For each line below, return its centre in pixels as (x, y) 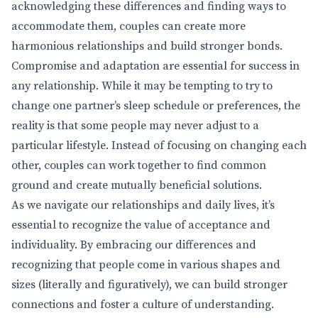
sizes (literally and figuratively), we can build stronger (149, 285)
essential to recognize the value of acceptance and (141, 225)
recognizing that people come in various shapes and (146, 265)
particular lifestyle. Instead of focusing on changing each (159, 146)
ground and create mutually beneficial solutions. (137, 185)
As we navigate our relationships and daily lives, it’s (143, 205)
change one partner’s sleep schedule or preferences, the (156, 106)
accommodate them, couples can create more (128, 26)
